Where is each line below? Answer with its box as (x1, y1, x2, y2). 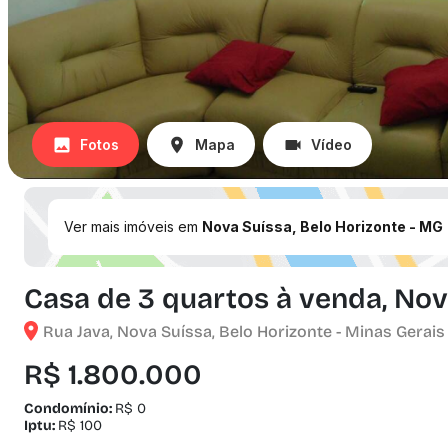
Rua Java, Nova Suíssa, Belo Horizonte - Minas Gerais (43, 321, 445, 341)
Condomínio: (24, 400, 115, 417)
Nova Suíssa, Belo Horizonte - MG (202, 218, 443, 235)
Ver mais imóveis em (64, 218, 202, 235)
